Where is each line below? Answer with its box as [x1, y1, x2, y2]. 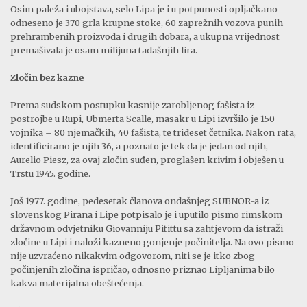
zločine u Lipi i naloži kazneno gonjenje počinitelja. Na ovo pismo [10, 236, 294, 248]
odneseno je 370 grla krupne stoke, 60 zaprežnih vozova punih [10, 17, 283, 29]
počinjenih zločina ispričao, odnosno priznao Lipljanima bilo [10, 264, 275, 275]
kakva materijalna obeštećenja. [10, 278, 144, 289]
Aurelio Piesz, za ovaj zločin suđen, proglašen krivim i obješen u [10, 154, 284, 166]
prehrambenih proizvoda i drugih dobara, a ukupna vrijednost [10, 31, 280, 42]
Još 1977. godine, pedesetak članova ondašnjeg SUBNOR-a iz [10, 195, 269, 207]
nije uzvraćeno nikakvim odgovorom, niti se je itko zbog [10, 250, 255, 262]
